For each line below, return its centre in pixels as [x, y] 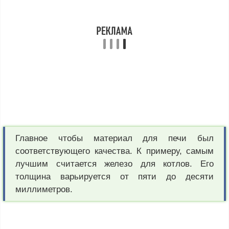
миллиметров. [44, 190]
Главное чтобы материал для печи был [114, 139]
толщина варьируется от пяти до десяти [114, 177]
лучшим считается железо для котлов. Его [114, 164]
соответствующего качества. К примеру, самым [114, 151]
